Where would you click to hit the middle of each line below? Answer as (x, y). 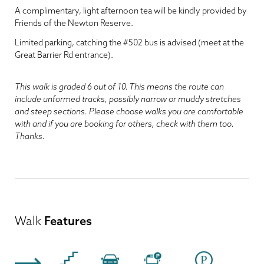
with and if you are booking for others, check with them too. (124, 124)
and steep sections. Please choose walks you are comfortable (129, 111)
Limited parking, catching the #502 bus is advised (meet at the (129, 42)
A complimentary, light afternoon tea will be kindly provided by (131, 11)
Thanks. (31, 136)
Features (67, 221)
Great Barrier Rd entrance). (64, 55)
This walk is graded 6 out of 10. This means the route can (119, 87)
